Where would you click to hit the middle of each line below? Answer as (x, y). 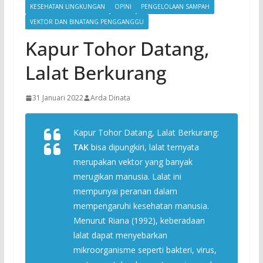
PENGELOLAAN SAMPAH (175, 6)
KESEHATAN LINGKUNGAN (67, 6)
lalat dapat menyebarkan (120, 235)
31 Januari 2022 (58, 98)
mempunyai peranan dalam (125, 191)
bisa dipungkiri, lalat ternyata (144, 147)
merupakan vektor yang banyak (133, 162)
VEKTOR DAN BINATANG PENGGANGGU (87, 22)
